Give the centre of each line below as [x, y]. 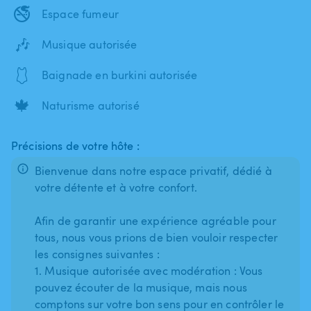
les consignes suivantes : [97, 254]
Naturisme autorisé [91, 105]
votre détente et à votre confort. [116, 187]
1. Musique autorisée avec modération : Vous [149, 270]
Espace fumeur [80, 14]
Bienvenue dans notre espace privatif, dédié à [153, 170]
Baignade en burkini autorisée [120, 75]
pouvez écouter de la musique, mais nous [141, 287]
